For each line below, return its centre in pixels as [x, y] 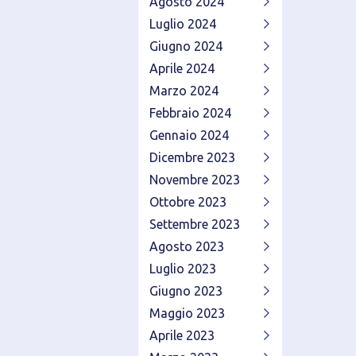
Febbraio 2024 [190, 113]
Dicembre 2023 [192, 157]
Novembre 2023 [194, 180]
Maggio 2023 [187, 313]
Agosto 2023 [186, 246]
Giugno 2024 [186, 46]
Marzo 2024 [184, 91]
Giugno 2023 [186, 291]
